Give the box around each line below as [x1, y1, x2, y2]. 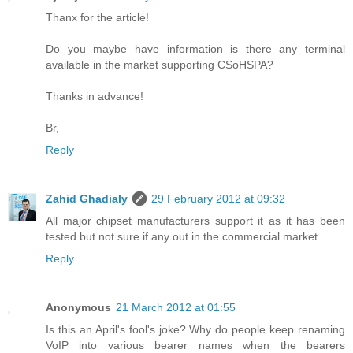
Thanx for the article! [46, 11, 149, 24]
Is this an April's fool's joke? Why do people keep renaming [46, 323, 345, 336]
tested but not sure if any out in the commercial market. [46, 230, 321, 243]
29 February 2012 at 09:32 [151, 192, 285, 206]
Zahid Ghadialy [46, 192, 128, 206]
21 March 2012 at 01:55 [116, 301, 236, 314]
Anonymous [46, 301, 111, 314]
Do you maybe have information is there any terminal [46, 43, 345, 56]
